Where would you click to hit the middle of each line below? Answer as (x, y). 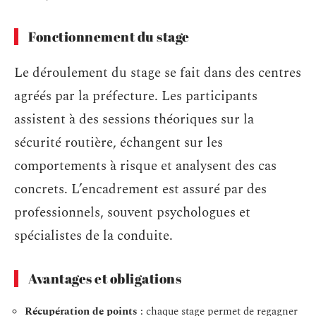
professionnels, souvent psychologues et (132, 212)
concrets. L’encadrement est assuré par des (140, 189)
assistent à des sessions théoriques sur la (134, 119)
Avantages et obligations (105, 278)
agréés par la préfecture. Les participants (136, 96)
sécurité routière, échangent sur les (119, 142)
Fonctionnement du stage (109, 37)
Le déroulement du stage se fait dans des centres (158, 73)
